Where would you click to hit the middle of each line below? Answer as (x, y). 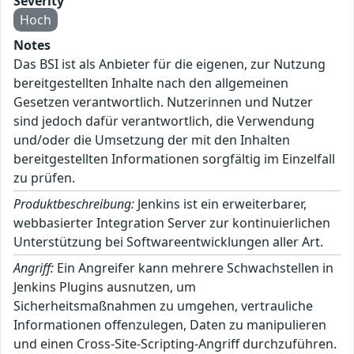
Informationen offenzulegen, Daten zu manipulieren (170, 325)
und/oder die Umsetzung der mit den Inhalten (152, 140)
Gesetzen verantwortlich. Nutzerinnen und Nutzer (163, 102)
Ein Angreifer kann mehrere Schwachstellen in (194, 268)
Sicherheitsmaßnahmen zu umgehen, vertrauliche (163, 306)
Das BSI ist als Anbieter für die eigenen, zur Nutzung (169, 64)
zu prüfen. (44, 178)
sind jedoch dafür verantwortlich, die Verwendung (164, 121)
